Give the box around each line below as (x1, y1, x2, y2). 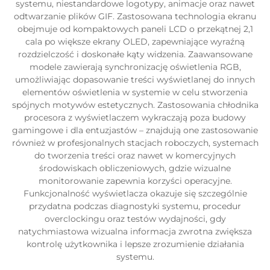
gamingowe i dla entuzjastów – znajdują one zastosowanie (12, 125, 258, 136)
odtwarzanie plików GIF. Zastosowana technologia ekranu (14, 11, 256, 22)
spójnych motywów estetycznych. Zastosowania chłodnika (11, 99, 259, 110)
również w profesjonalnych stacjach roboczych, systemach (11, 137, 259, 148)
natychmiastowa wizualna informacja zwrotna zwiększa (18, 226, 252, 237)
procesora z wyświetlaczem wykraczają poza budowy (24, 112, 246, 123)
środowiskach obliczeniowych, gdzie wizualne (39, 163, 231, 174)
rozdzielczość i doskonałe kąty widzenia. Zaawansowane (17, 49, 253, 60)
